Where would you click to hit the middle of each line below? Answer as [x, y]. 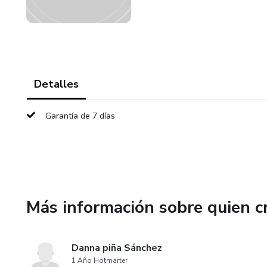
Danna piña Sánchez [117, 248]
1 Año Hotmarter [100, 260]
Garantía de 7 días [80, 116]
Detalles [56, 84]
